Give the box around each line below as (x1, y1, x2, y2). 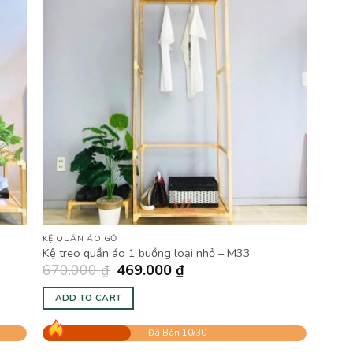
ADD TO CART (54, 291, 122, 304)
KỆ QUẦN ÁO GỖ (42, 232, 117, 244)
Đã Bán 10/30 (147, 327, 206, 340)
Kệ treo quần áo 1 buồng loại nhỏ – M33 (42, 244, 251, 261)
